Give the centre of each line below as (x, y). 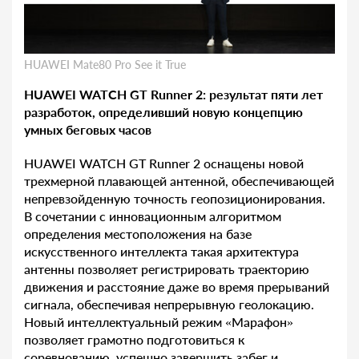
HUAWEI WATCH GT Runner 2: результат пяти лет (173, 95)
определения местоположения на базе (138, 234)
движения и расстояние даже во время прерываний (177, 287)
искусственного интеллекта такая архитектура (161, 252)
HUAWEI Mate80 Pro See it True (105, 65)
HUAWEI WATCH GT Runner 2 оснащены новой (164, 163)
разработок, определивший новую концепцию (163, 112)
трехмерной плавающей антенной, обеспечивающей (179, 181)
